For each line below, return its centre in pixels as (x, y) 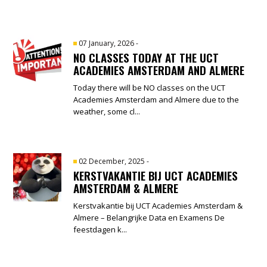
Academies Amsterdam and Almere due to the (156, 99)
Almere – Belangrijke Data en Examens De (149, 217)
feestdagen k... (100, 229)
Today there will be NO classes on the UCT (150, 87)
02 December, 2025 (113, 161)
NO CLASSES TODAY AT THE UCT (146, 57)
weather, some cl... (107, 111)
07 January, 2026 (108, 43)
